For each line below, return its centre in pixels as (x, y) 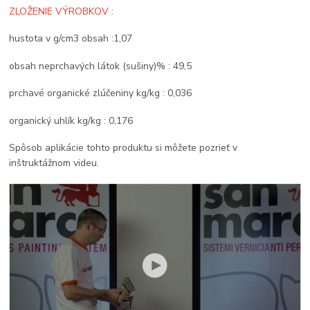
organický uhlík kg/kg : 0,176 (71, 120)
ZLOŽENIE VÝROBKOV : (62, 11)
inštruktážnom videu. (54, 163)
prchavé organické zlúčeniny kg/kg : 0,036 (101, 93)
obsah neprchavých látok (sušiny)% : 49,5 (101, 66)
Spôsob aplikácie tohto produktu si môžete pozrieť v (124, 148)
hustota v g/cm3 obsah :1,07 (71, 39)
